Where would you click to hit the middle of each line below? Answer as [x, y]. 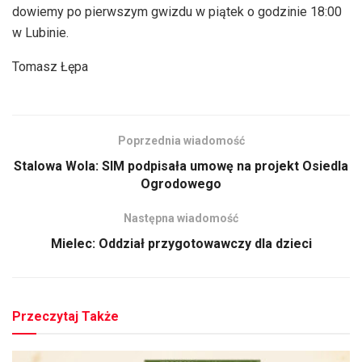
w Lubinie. [40, 32]
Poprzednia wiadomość [181, 140]
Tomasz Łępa [50, 66]
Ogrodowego [181, 183]
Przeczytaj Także [65, 316]
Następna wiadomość [181, 218]
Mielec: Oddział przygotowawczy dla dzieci [181, 243]
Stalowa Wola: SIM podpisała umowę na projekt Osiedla [181, 166]
